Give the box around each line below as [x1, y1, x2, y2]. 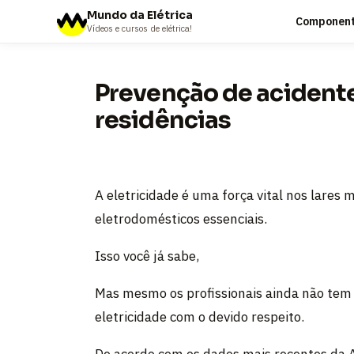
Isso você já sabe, [95, 247, 199, 265]
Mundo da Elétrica [87, 7, 193, 22]
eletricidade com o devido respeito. [95, 308, 304, 326]
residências [95, 105, 232, 135]
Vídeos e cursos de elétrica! [87, 22, 192, 34]
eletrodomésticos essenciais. [95, 210, 267, 228]
